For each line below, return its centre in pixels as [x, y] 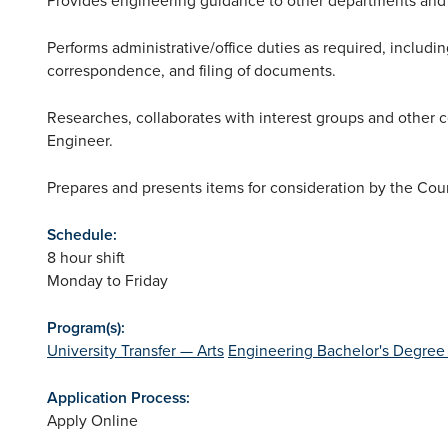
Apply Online [92, 419]
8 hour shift [86, 256]
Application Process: [118, 397]
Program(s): [86, 327]
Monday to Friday [107, 279]
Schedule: [82, 234]
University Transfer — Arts [135, 349]
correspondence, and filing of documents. [191, 69]
